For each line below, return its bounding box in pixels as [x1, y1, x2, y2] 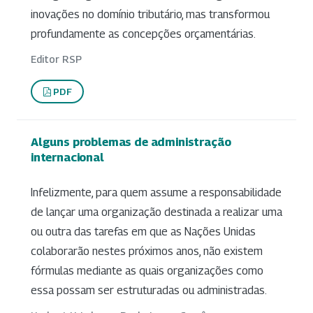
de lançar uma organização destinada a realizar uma [31, 205, 282, 219]
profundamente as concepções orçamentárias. [31, 27, 256, 41]
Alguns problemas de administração [31, 135, 231, 150]
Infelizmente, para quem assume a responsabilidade [31, 185, 282, 199]
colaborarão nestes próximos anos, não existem [31, 244, 263, 258]
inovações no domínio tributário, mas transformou [31, 8, 270, 22]
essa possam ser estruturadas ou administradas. [31, 283, 267, 297]
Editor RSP [31, 53, 82, 66]
